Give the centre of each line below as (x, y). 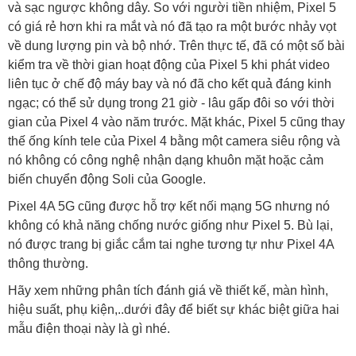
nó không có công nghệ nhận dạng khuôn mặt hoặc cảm (166, 160)
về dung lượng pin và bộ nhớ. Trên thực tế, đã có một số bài (176, 45)
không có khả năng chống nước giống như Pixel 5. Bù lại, (170, 225)
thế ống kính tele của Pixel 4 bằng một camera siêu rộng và (174, 141)
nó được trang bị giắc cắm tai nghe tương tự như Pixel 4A (171, 244)
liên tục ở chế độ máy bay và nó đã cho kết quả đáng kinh (170, 83)
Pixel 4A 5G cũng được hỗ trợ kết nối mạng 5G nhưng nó (169, 206)
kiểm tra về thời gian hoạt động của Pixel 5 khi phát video (169, 64)
